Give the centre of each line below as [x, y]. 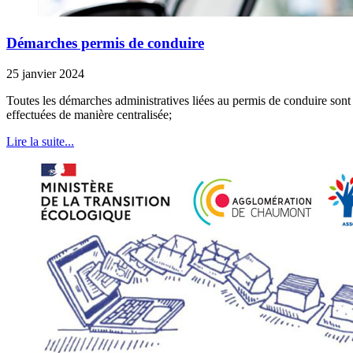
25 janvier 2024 [45, 73]
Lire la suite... [40, 141]
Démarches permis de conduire [105, 43]
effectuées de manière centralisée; [89, 114]
